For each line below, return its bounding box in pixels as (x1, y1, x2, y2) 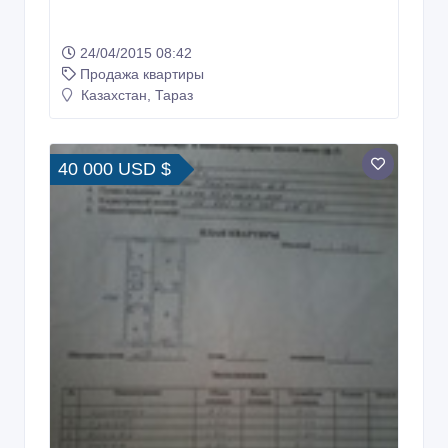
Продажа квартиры (80, 66, 204, 83)
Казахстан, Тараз (77, 87, 193, 104)
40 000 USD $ (58, 159, 171, 180)
